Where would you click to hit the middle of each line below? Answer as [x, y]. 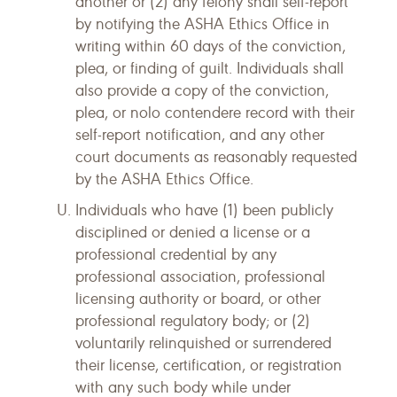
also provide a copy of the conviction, [202, 90]
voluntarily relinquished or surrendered [203, 343]
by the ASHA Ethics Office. [164, 179]
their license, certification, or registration [209, 365]
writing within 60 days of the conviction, [210, 46]
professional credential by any [176, 254]
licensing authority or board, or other [198, 299]
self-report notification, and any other [200, 135]
